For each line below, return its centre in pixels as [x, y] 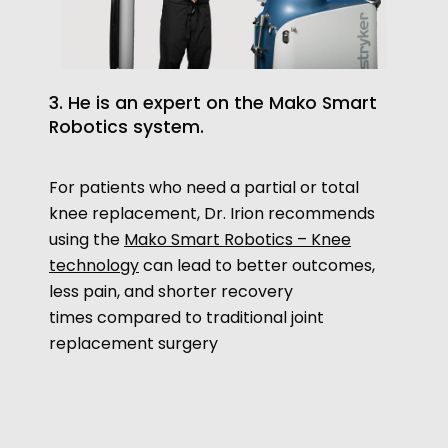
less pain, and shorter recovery [170, 292]
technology [93, 266]
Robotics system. [126, 127]
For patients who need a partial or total [203, 188]
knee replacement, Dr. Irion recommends [211, 214]
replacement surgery [133, 344]
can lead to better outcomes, [256, 266]
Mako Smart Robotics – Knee [237, 240]
